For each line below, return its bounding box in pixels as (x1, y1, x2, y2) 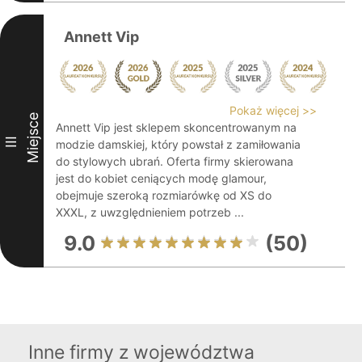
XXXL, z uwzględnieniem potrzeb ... (56, 205, 244, 219)
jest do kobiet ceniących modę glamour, (56, 171, 267, 185)
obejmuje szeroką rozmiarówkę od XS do (56, 188, 271, 202)
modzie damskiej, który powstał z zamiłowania (56, 137, 301, 151)
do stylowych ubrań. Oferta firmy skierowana (56, 154, 293, 168)
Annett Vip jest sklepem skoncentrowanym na (56, 120, 297, 134)
